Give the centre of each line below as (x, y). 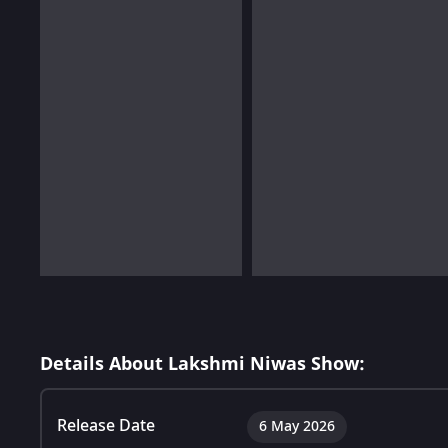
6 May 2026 (297, 426)
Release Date (106, 425)
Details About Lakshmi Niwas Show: (202, 363)
